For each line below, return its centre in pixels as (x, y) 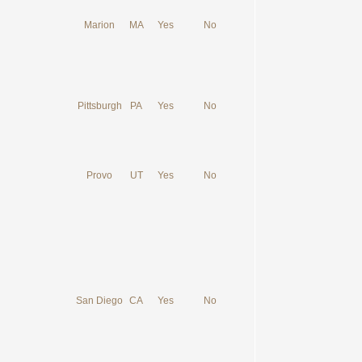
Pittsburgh (99, 106)
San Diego (99, 301)
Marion (99, 25)
